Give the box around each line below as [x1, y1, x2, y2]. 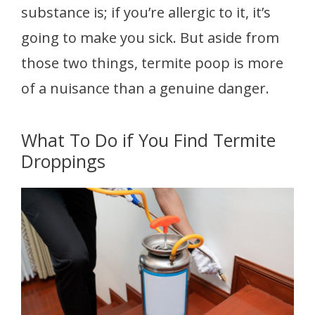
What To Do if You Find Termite [21, 127, 276, 152]
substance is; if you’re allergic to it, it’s [21, 2, 271, 22]
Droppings [21, 148, 105, 173]
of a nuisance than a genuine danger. [21, 78, 269, 98]
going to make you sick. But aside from [21, 27, 279, 47]
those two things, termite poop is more [21, 53, 283, 72]
